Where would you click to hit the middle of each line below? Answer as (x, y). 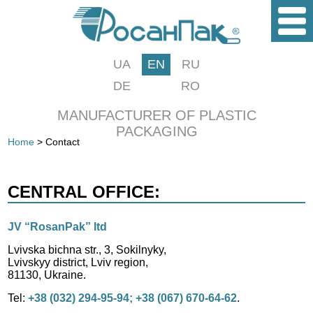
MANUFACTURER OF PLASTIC (156, 115)
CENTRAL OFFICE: (84, 192)
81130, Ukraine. (47, 275)
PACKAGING (156, 131)
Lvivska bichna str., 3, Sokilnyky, (87, 250)
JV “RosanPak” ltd (58, 227)
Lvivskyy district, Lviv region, (78, 262)
